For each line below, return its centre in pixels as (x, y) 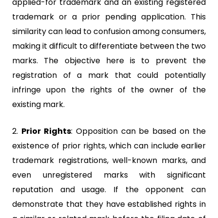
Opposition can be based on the (139, 131)
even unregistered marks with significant (109, 175)
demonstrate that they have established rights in (109, 204)
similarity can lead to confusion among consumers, (109, 31)
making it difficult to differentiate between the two (109, 46)
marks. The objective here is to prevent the (109, 60)
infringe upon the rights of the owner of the (109, 90)
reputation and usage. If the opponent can (109, 189)
